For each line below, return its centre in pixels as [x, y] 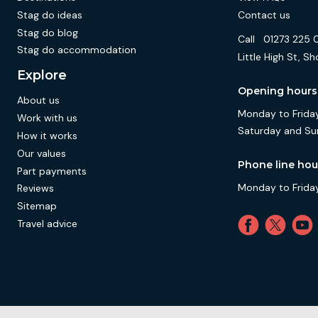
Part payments [52, 171]
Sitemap [37, 206]
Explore [42, 76]
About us [38, 100]
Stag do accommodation [77, 50]
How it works [47, 135]
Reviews [35, 188]
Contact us [264, 15]
